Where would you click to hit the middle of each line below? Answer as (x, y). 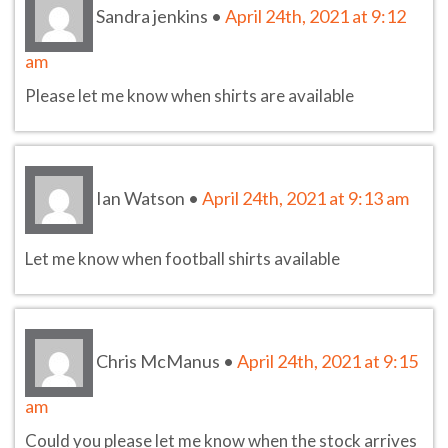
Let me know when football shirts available (182, 258)
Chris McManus (158, 360)
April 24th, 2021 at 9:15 (327, 360)
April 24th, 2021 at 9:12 (315, 15)
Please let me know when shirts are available (189, 95)
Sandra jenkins (152, 15)
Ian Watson (140, 197)
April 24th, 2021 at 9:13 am (305, 197)
